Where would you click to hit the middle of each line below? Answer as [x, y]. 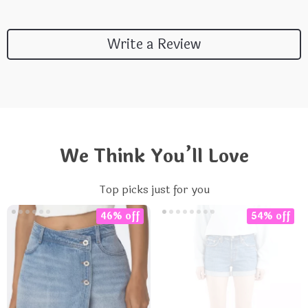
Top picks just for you [154, 189]
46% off [120, 216]
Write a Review [154, 44]
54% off [271, 216]
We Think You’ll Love [154, 156]
